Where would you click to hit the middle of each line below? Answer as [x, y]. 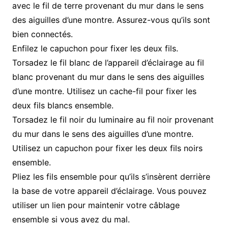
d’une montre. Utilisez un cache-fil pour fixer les [104, 91]
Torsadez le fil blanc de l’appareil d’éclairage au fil [108, 63]
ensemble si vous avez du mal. [71, 220]
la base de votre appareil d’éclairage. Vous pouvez [109, 191]
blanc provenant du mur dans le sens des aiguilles [108, 77]
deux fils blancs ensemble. [63, 106]
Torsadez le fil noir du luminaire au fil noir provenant [113, 120]
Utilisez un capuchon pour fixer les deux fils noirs [107, 148]
